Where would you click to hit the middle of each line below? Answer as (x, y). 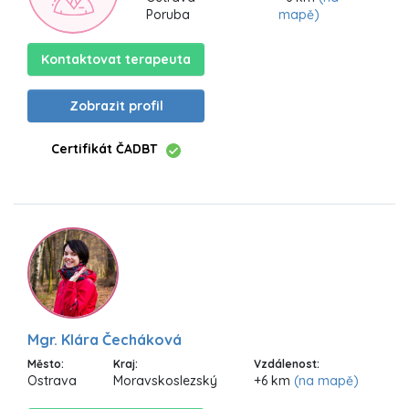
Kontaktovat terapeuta (116, 60)
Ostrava (52, 380)
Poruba (168, 14)
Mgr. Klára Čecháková (105, 339)
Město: (46, 363)
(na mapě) (326, 380)
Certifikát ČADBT (104, 149)
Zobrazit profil (116, 106)
